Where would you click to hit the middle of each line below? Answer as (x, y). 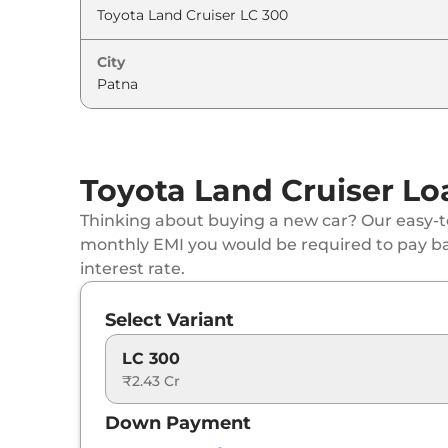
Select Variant (169, 319)
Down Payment (178, 422)
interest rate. (132, 268)
